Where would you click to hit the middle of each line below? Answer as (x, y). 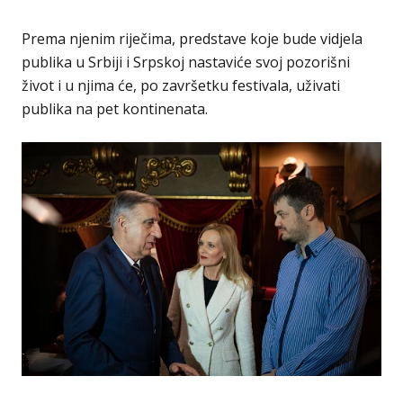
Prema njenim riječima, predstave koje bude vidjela (192, 39)
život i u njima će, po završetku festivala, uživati (181, 86)
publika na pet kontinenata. (115, 109)
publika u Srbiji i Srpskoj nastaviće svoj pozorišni (186, 63)
